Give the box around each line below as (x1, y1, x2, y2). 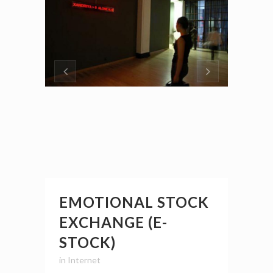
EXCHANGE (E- (59, 213, 168, 232)
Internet (68, 255, 101, 266)
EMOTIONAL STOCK (59, 193, 209, 211)
